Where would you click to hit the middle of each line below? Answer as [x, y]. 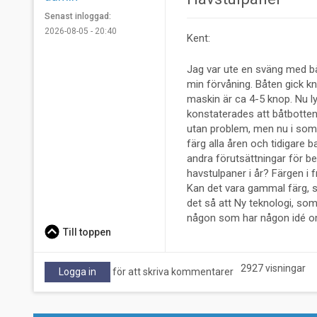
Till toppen [87, 232]
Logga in [77, 272]
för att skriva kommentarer [172, 272]
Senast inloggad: [78, 17]
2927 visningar [273, 269]
